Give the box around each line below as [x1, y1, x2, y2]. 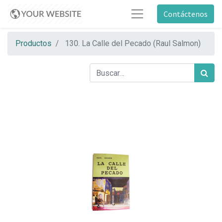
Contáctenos [164, 9, 208, 19]
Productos [15, 39, 52, 48]
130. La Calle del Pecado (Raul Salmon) [65, 39, 201, 48]
